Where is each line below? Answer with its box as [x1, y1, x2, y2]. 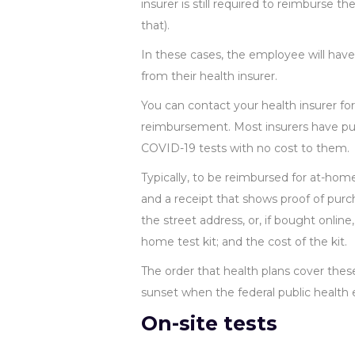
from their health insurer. [141, 69, 277, 83]
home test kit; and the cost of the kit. [141, 235, 347, 249]
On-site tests [141, 311, 277, 335]
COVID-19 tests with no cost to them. [141, 141, 349, 155]
